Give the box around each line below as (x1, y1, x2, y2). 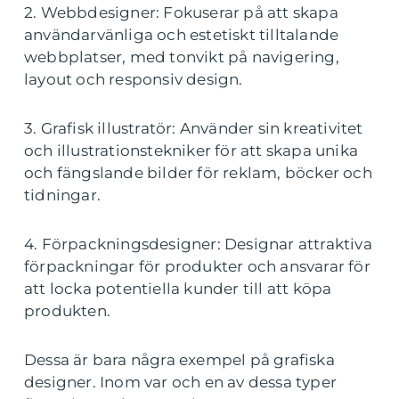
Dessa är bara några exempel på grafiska (24, 351, 335, 369)
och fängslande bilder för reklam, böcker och (24, 164, 372, 182)
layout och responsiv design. (24, 70, 243, 88)
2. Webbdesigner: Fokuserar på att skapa (24, 4, 338, 21)
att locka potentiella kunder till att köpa (24, 280, 332, 297)
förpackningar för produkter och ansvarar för (24, 257, 370, 275)
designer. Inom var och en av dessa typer (24, 373, 338, 391)
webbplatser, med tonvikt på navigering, (24, 48, 339, 66)
